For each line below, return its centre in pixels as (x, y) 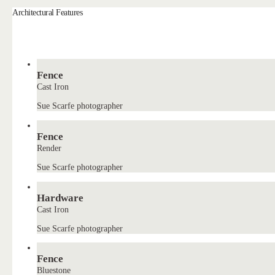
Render (49, 148)
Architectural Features (48, 12)
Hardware (60, 198)
